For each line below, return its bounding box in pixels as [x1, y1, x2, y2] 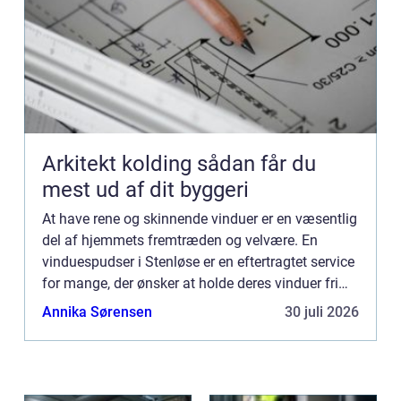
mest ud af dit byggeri [42, 176, 249, 202]
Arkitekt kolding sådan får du [42, 150, 197, 176]
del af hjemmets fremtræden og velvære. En [42, 231, 318, 249]
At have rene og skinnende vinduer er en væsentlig [42, 209, 357, 227]
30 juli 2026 [285, 303, 359, 320]
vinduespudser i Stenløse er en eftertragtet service [42, 252, 354, 270]
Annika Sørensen [42, 303, 152, 320]
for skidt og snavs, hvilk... [42, 295, 201, 313]
